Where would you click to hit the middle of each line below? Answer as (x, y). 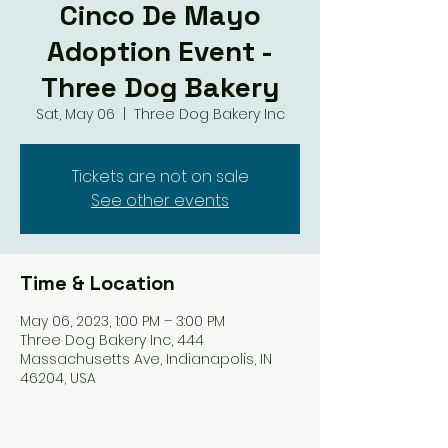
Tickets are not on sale (160, 176)
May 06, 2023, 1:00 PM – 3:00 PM (122, 321)
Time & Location (97, 283)
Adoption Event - (160, 51)
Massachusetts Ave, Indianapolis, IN (146, 359)
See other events (160, 200)
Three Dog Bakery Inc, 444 (112, 340)
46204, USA (58, 378)
